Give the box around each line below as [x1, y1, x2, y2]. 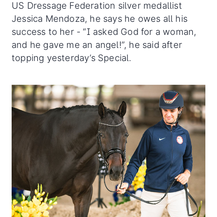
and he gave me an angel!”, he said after [12, 39, 183, 50]
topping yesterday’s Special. [12, 52, 134, 63]
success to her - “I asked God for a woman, [12, 26, 197, 37]
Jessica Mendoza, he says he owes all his [12, 13, 188, 24]
